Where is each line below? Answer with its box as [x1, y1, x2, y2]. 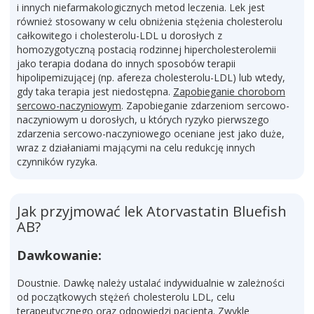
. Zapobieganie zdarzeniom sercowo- [121, 99, 289, 112]
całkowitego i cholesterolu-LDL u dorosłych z [17, 29, 222, 42]
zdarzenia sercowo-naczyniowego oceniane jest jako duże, [17, 127, 285, 140]
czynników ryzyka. [17, 155, 97, 168]
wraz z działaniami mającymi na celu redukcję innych [17, 141, 255, 154]
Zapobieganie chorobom [173, 85, 285, 98]
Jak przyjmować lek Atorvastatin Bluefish [17, 202, 287, 221]
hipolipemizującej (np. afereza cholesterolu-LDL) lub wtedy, [17, 71, 285, 84]
